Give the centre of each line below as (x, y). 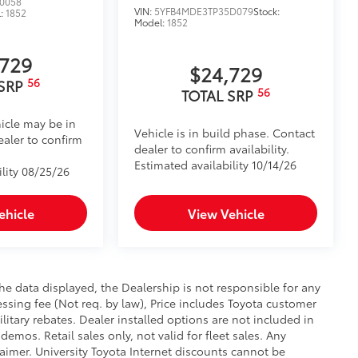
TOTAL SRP (220, 95)
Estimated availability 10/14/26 (216, 165)
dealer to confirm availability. (212, 149)
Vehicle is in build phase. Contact (225, 133)
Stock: (267, 11)
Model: (151, 22)
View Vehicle (226, 213)
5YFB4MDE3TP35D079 (204, 11)
